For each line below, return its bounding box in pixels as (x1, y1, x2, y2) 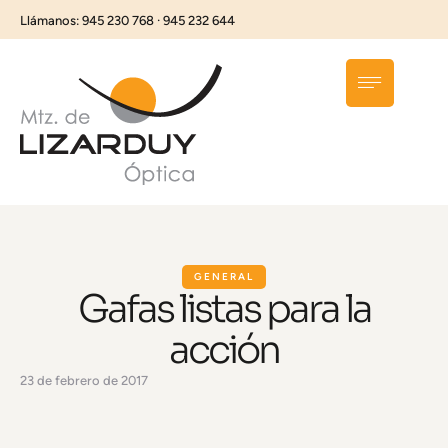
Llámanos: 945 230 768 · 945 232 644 (20, 13, 235, 28)
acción (169, 326, 279, 374)
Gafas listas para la (77, 285, 371, 333)
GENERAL (194, 270, 254, 283)
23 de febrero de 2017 (20, 373, 148, 388)
